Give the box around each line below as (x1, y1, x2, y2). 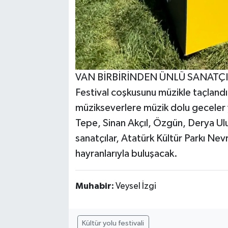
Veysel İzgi (115, 182, 156, 191)
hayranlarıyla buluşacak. (75, 149, 178, 159)
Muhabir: (75, 182, 116, 191)
